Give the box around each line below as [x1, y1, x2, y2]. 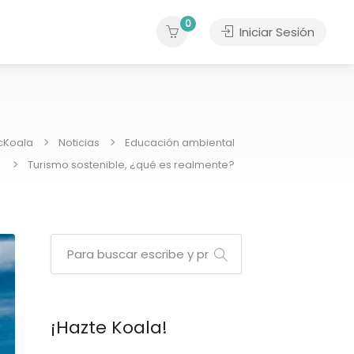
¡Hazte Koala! [50, 315, 168, 340]
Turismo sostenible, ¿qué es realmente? [28, 156, 235, 172]
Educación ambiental [125, 134, 235, 150]
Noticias [58, 134, 100, 150]
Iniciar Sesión [236, 24, 314, 40]
